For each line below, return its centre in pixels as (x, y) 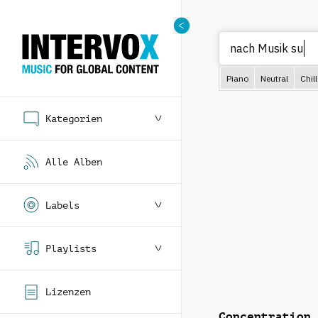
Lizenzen (68, 292)
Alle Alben (74, 162)
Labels (62, 205)
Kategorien (74, 119)
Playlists (71, 248)
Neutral (274, 78)
